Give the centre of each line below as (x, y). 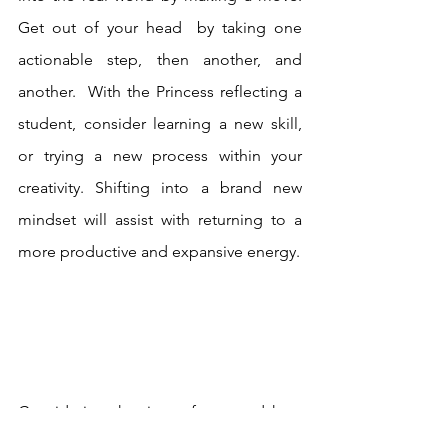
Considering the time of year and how (160, 412)
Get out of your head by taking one (160, 28)
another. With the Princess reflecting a (160, 92)
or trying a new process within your (160, 156)
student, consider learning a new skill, (160, 124)
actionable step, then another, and (160, 60)
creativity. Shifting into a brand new (160, 188)
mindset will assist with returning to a (160, 220)
